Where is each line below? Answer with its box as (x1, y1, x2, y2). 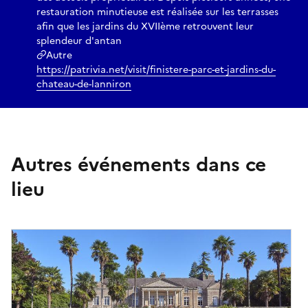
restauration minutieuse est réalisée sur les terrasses (36, 4, 278, 19)
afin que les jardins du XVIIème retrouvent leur (36, 19, 254, 34)
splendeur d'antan (36, 33, 122, 48)
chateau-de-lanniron (36, 76, 131, 91)
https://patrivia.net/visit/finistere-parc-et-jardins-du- (36, 62, 276, 77)
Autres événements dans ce (11, 149, 266, 179)
